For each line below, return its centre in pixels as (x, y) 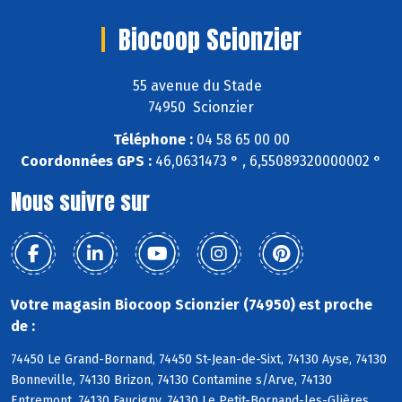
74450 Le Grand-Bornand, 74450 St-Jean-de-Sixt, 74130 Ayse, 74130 (199, 360)
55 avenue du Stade (201, 85)
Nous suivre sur (80, 202)
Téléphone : (153, 140)
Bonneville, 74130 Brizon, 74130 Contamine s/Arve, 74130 (171, 380)
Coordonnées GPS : (86, 162)
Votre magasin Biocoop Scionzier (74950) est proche (192, 305)
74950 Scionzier (201, 107)
